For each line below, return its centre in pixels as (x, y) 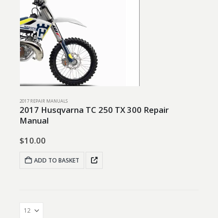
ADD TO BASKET (57, 160)
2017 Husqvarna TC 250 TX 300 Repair (94, 109)
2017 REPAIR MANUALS (44, 101)
